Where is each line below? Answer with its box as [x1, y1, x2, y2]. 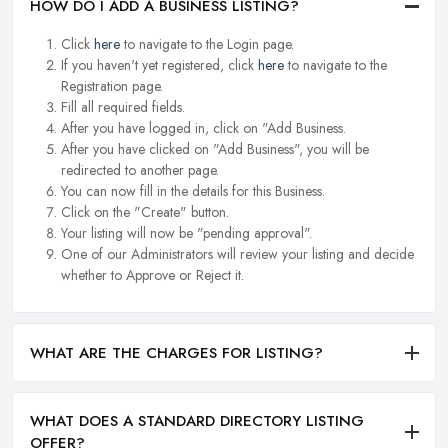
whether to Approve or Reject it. [61, 265, 244, 286]
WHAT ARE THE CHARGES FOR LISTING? [30, 341, 323, 364]
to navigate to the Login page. [120, 34, 294, 55]
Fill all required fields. [61, 97, 185, 118]
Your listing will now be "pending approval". [61, 223, 312, 244]
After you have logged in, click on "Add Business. [61, 118, 346, 139]
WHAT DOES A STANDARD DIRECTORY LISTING [30, 409, 364, 432]
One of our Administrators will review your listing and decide [61, 244, 414, 265]
